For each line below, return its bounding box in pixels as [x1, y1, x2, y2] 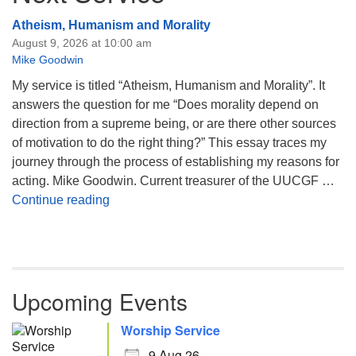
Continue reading [12, 193, 110, 207]
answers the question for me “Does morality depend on [12, 98, 319, 111]
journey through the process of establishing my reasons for [12, 155, 339, 168]
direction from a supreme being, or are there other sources [12, 117, 336, 130]
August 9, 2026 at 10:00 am [12, 37, 152, 49]
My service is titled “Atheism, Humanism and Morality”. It [12, 79, 325, 92]
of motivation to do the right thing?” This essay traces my [12, 136, 327, 149]
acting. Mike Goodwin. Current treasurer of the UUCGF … [12, 174, 335, 188]
